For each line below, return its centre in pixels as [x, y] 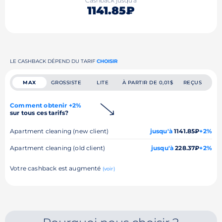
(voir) [109, 168]
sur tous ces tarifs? [39, 112]
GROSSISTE [66, 82]
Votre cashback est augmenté [56, 168]
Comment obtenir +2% [46, 105]
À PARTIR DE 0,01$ [148, 82]
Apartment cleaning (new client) [59, 131]
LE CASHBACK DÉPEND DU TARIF [53, 61]
